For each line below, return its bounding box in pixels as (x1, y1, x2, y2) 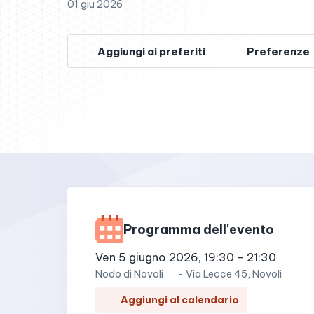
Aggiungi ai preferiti (97, 44, 205, 58)
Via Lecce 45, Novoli (186, 268, 282, 280)
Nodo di (95, 268, 132, 280)
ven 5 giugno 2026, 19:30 (102, 250, 234, 264)
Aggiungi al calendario (121, 294, 239, 306)
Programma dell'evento (123, 221, 274, 238)
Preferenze (247, 44, 310, 58)
